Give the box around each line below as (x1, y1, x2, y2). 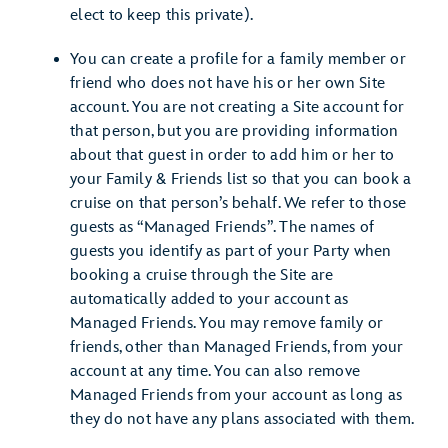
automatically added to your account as (70, 290, 349, 309)
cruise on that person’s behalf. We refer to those (70, 194, 407, 213)
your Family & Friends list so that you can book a (70, 170, 412, 189)
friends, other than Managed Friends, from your (70, 338, 404, 357)
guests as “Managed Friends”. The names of (70, 218, 375, 237)
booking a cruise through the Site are (70, 266, 334, 285)
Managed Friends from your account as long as (70, 386, 402, 405)
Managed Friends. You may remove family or (70, 314, 384, 333)
